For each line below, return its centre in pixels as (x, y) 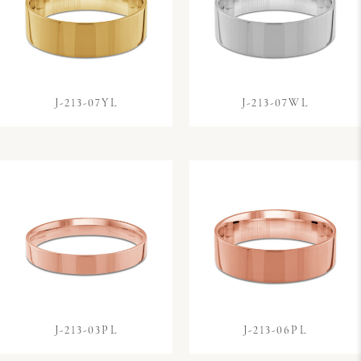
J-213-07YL (86, 103)
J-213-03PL (86, 331)
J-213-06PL (275, 331)
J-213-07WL (275, 103)
